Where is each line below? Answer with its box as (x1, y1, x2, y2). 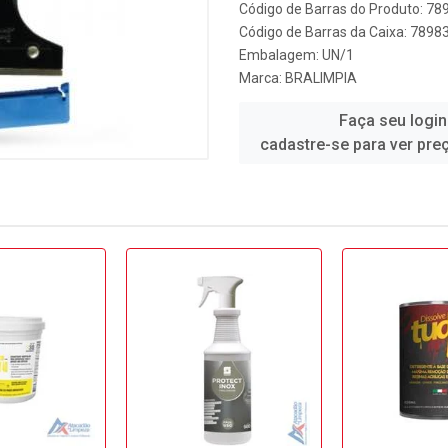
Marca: (239, 70, 285, 86)
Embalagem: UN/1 (239, 47, 354, 63)
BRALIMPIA (285, 70, 357, 86)
